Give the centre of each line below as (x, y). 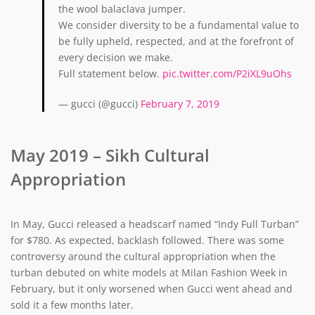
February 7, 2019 (180, 103)
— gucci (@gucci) (99, 103)
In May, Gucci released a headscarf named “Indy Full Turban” (155, 224)
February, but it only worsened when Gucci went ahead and (152, 288)
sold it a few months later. (72, 304)
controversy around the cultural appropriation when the (143, 256)
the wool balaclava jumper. (122, 8)
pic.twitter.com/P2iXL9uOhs (227, 73)
